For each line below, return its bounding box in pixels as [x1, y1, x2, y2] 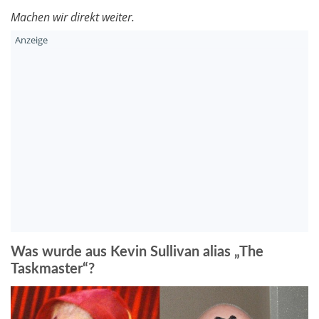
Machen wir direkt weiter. [11, 9, 135, 26]
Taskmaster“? [11, 262, 95, 277]
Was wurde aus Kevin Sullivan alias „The [11, 245, 263, 260]
